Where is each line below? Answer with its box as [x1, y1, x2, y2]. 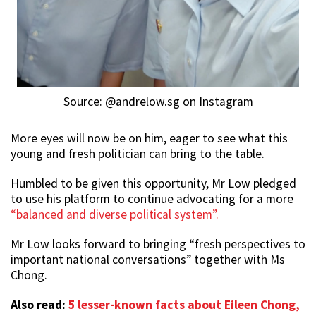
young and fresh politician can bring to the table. [11, 145, 265, 162]
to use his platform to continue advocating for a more [11, 190, 293, 207]
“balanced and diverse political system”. [11, 206, 219, 222]
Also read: [11, 296, 68, 312]
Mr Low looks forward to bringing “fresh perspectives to [11, 236, 305, 252]
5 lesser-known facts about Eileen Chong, [68, 296, 300, 312]
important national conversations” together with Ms [11, 251, 285, 267]
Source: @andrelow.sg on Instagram [63, 93, 253, 109]
